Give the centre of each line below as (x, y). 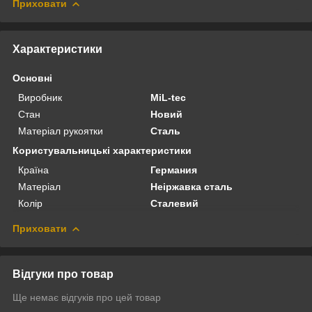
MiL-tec (169, 97)
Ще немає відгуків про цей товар (87, 297)
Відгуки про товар (63, 274)
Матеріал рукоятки (61, 131)
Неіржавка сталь (192, 186)
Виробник (40, 97)
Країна (33, 170)
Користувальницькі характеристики (102, 150)
